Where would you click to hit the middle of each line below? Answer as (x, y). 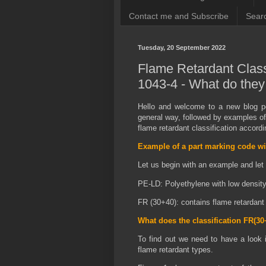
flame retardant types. (177, 250)
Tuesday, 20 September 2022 (182, 48)
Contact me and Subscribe (179, 16)
